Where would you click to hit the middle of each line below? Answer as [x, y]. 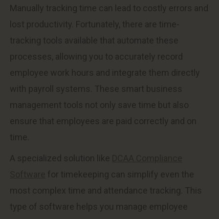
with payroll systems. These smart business [96, 89]
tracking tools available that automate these [94, 40]
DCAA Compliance [147, 158]
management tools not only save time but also [99, 105]
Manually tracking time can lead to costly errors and [109, 8]
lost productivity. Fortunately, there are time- [95, 24]
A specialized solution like [61, 158]
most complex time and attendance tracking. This [106, 190]
